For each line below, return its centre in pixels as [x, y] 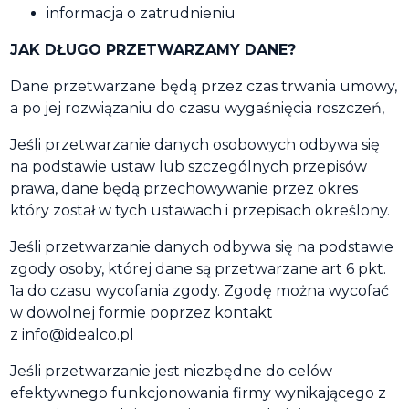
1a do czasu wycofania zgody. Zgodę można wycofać [199, 291]
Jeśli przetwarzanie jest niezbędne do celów [171, 371]
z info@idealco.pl [72, 335]
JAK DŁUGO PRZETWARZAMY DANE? [153, 50]
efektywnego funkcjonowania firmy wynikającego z [198, 393]
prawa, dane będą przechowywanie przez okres [184, 189]
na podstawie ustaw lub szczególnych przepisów [189, 167]
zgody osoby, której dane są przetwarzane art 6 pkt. [198, 269]
